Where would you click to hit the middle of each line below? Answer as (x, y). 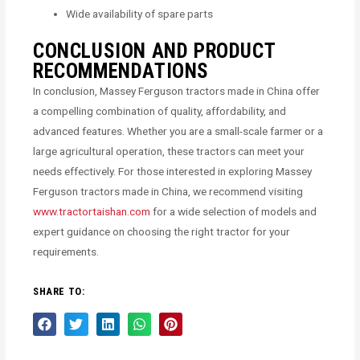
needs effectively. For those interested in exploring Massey (173, 171)
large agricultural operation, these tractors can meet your (169, 151)
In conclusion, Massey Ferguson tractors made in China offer (177, 90)
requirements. (66, 251)
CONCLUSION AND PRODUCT (154, 51)
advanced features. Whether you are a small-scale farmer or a (178, 131)
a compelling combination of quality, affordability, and (160, 110)
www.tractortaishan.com (92, 211)
